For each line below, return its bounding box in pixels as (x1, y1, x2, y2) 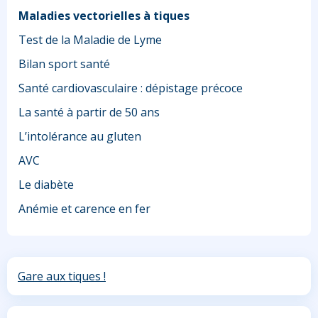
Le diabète (18, 177, 74, 193)
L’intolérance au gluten (18, 128, 141, 145)
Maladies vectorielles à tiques (18, 8, 190, 24)
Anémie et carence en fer (18, 201, 150, 217)
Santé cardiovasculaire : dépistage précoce (18, 80, 243, 97)
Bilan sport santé (18, 56, 110, 72)
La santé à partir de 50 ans (18, 104, 160, 121)
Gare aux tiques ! (18, 268, 106, 285)
